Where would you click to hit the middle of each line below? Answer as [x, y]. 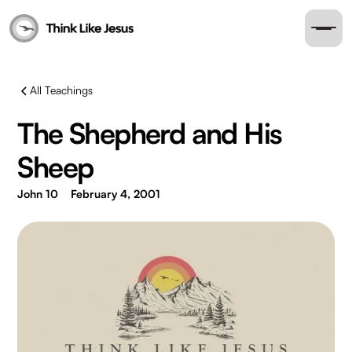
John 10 [38, 194]
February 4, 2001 [116, 194]
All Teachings [62, 90]
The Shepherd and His [150, 133]
